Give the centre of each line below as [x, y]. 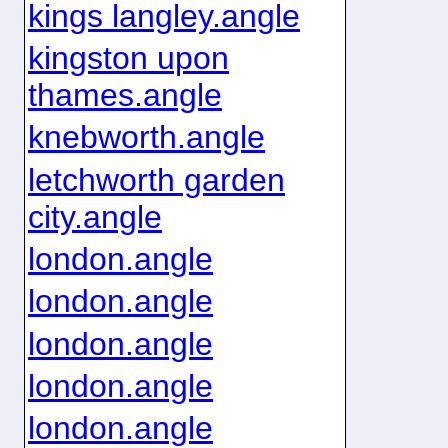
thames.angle [124, 95]
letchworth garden [156, 179]
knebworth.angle [146, 137]
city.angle [94, 216]
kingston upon [128, 58]
